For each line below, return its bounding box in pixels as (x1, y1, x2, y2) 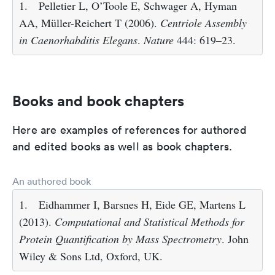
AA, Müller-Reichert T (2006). (19, 15, 160, 31)
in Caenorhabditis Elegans (19, 33, 137, 48)
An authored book (12, 175, 91, 188)
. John (222, 231, 249, 247)
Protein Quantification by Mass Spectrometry (19, 231, 222, 247)
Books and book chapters (12, 91, 184, 110)
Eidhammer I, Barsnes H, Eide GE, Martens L (39, 197, 246, 212)
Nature (144, 33, 174, 48)
